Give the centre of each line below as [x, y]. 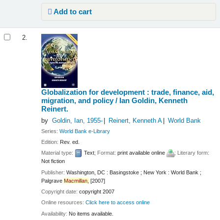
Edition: [51, 142]
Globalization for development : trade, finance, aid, [128, 92]
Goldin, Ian [67, 121]
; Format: [106, 153]
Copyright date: [60, 192]
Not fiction [53, 161]
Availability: [55, 213]
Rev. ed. [70, 142]
